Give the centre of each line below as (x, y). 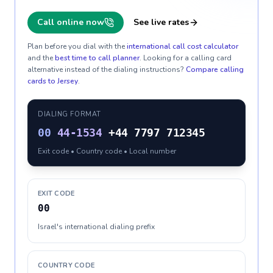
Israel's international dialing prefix (96, 227)
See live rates (161, 22)
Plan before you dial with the (76, 46)
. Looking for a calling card (186, 58)
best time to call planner (97, 58)
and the (40, 58)
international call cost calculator (183, 46)
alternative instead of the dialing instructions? (106, 69)
